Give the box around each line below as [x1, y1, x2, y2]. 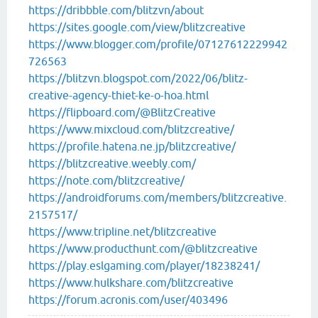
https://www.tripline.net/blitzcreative [28, 225, 216, 238]
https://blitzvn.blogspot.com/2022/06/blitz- [28, 72, 248, 85]
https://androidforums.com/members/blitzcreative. [28, 191, 287, 204]
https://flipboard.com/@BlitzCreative [28, 106, 216, 119]
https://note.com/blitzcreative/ [28, 174, 185, 187]
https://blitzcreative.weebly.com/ [28, 157, 196, 170]
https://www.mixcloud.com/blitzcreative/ [28, 123, 234, 136]
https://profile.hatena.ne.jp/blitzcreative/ [28, 140, 236, 153]
